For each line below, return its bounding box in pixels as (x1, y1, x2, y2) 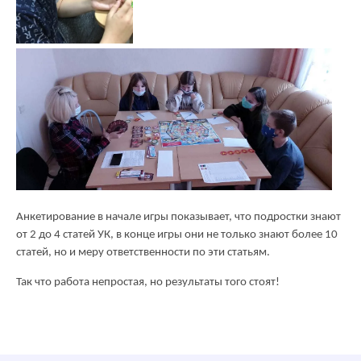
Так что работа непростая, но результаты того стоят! (16, 276, 280, 288)
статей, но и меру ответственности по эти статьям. (16, 246, 270, 259)
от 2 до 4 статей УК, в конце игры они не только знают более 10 (16, 228, 338, 241)
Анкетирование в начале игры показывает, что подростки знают (16, 210, 341, 223)
